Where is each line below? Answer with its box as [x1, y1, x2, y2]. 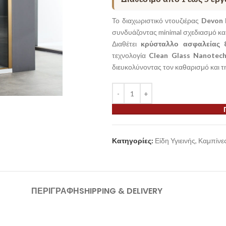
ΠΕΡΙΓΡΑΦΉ [31, 185, 79, 197]
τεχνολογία [111, 51, 149, 60]
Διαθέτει [111, 39, 141, 48]
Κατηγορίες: [111, 136, 153, 145]
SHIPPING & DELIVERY [79, 185, 162, 197]
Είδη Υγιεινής [154, 136, 195, 145]
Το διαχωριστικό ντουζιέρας [111, 16, 201, 25]
